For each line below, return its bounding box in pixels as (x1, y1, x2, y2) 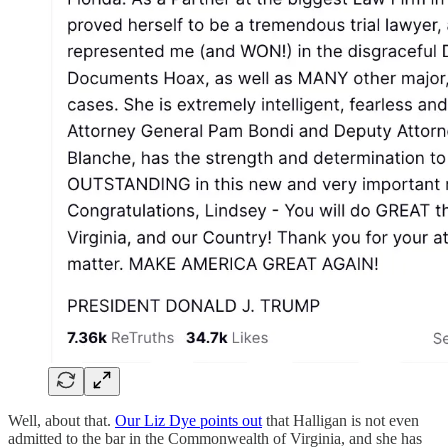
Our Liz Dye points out (115, 411, 262, 429)
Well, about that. (8, 411, 115, 429)
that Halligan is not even (262, 411, 419, 429)
